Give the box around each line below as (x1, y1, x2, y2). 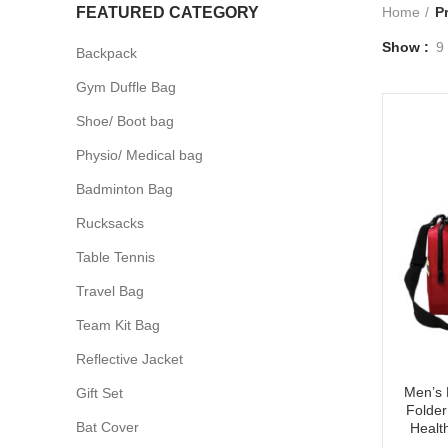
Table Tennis (76, 248, 155, 265)
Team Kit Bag (76, 316, 160, 333)
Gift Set (76, 384, 123, 401)
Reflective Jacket (76, 350, 183, 367)
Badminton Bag (76, 180, 173, 197)
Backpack (76, 44, 137, 61)
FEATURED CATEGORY (76, 3, 259, 21)
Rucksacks (76, 214, 144, 231)
